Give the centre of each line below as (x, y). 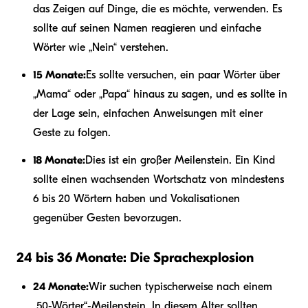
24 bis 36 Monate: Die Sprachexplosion (135, 257)
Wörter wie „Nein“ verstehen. (101, 47)
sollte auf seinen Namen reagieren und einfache (147, 28)
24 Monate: (61, 286)
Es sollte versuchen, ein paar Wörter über (183, 75)
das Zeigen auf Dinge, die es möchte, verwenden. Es (157, 9)
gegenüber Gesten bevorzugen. (107, 218)
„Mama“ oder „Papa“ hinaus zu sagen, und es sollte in (160, 94)
